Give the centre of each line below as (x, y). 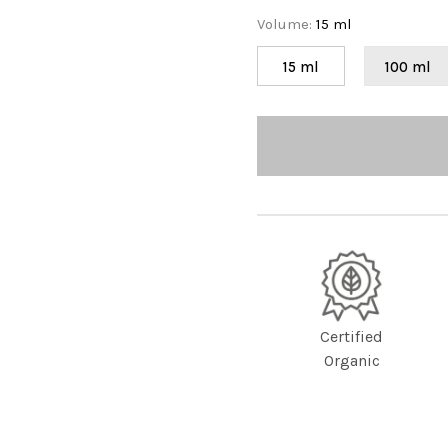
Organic (351, 360)
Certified (352, 336)
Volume (283, 23)
